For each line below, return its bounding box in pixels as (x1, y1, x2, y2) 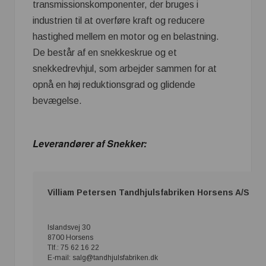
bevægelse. (33, 95, 82, 106)
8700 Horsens (47, 233, 93, 242)
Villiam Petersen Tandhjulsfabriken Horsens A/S (47, 188, 249, 198)
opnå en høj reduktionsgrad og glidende (33, 79, 195, 90)
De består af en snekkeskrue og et (33, 47, 177, 58)
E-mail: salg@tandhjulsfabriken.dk (47, 254, 158, 262)
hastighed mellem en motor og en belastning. (33, 31, 219, 42)
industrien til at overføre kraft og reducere (33, 15, 205, 26)
